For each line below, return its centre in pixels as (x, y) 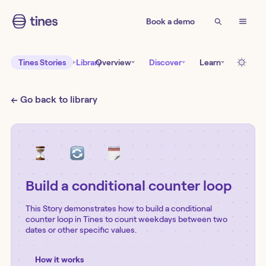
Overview (113, 62)
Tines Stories (42, 62)
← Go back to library (54, 99)
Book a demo (170, 21)
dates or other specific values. (81, 230)
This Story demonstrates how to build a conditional (119, 208)
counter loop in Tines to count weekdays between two (126, 219)
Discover (165, 62)
